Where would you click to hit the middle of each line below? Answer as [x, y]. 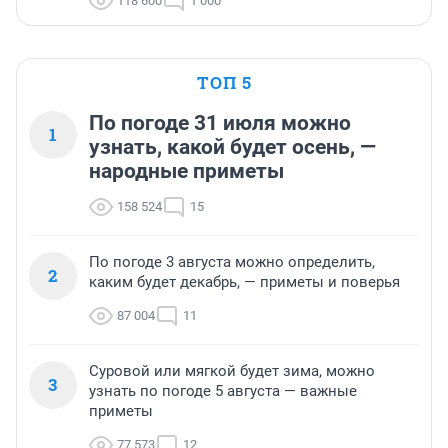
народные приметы [186, 170]
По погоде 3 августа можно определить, [232, 261]
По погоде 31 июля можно [220, 122]
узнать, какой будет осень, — [232, 146]
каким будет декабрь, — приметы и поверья [244, 281]
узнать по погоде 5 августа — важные [223, 390]
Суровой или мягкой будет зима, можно [232, 370]
